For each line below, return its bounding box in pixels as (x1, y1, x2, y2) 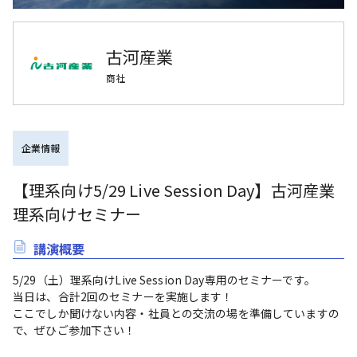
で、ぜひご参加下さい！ (13, 321, 136, 338)
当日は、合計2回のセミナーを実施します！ (13, 288, 233, 304)
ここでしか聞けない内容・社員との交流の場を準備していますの (13, 304, 339, 321)
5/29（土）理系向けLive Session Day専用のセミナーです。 (13, 271, 316, 288)
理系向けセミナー (13, 202, 142, 226)
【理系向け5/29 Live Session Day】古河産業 (13, 178, 335, 202)
